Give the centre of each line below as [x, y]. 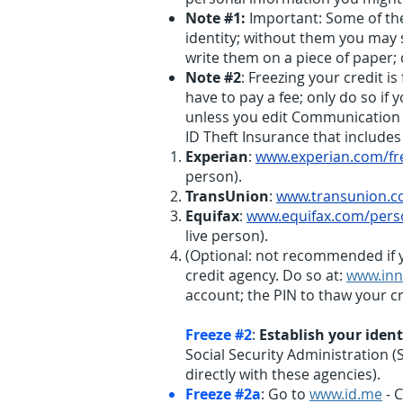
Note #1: [215, 18]
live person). [227, 236]
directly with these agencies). [283, 374]
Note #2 [213, 77]
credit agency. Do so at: [266, 275]
